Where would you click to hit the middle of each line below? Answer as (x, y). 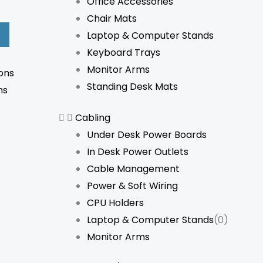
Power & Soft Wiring (132, 186)
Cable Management (133, 168)
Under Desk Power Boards (147, 134)
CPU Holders (115, 203)
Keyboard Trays (124, 52)
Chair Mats (112, 18)
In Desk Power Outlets (138, 151)
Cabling (93, 117)
